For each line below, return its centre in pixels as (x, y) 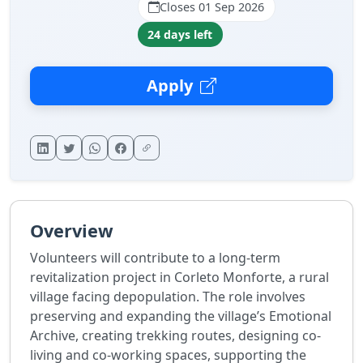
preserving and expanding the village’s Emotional (181, 316)
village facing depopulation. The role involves (168, 297)
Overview (72, 231)
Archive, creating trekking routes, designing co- (175, 336)
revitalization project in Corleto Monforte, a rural (179, 278)
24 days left (180, 34)
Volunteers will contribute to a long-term (155, 258)
